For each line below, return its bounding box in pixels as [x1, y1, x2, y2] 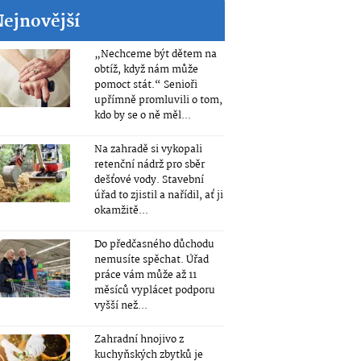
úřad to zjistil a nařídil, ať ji [93, 187, 223, 204]
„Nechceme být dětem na [93, 46, 217, 63]
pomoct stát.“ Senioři [93, 77, 197, 93]
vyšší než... [93, 297, 147, 314]
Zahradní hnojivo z [93, 331, 184, 348]
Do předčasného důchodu [93, 236, 214, 253]
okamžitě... [93, 202, 148, 219]
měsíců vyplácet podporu [93, 282, 215, 299]
